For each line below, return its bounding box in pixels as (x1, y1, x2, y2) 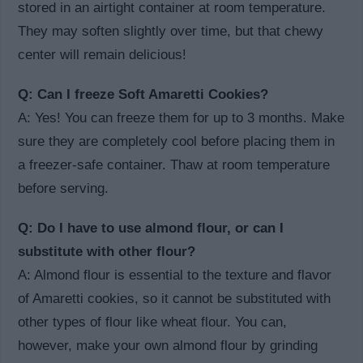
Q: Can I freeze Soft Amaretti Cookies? (18, 87, 269, 103)
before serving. (18, 181, 109, 197)
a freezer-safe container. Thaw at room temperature (18, 157, 331, 173)
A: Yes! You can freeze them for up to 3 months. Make (18, 110, 345, 126)
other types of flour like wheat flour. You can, (18, 314, 288, 331)
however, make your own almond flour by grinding (18, 338, 318, 354)
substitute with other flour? (18, 244, 196, 260)
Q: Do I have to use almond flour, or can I (18, 220, 284, 237)
